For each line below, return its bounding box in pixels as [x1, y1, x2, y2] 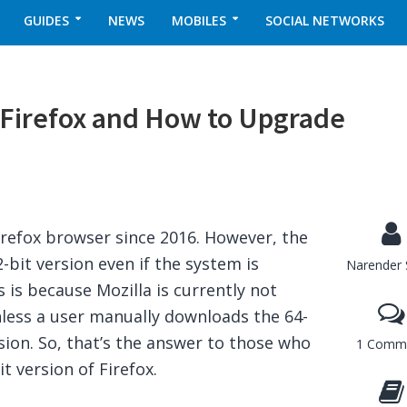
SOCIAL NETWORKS [264, 12, 384, 29]
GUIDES [23, 12, 69, 29]
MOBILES [171, 12, 226, 29]
